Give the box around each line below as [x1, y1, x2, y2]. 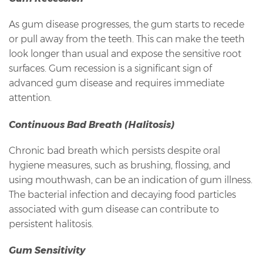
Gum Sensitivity [9, 245, 85, 257]
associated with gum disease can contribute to [9, 203, 219, 215]
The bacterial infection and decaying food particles [9, 188, 236, 200]
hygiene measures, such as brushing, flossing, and [9, 159, 231, 171]
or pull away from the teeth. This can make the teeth [9, 33, 245, 45]
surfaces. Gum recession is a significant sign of [9, 63, 212, 75]
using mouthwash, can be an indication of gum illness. [9, 174, 252, 186]
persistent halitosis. [9, 218, 93, 230]
